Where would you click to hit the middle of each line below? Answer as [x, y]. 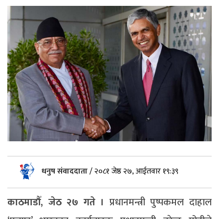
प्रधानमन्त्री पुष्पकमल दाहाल [161, 203]
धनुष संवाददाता [66, 172]
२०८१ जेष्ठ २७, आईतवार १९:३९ [136, 172]
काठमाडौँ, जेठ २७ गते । [58, 203]
